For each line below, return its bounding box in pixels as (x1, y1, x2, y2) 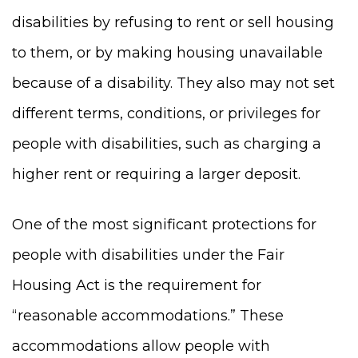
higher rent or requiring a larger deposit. (12, 165, 300, 183)
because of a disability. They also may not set (12, 74, 335, 92)
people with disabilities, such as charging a (12, 135, 321, 153)
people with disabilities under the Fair (12, 246, 284, 264)
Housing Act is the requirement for (12, 276, 261, 294)
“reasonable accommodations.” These (12, 307, 284, 324)
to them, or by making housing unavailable (12, 44, 323, 62)
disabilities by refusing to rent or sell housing (12, 14, 334, 31)
